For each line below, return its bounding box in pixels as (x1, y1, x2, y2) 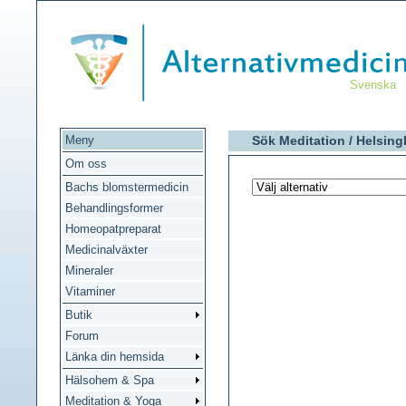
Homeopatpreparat (65, 222, 161, 236)
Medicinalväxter (65, 243, 148, 256)
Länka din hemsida (65, 350, 164, 363)
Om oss (65, 157, 107, 170)
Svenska (350, 78, 396, 92)
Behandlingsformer (65, 201, 163, 215)
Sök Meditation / (252, 133, 356, 148)
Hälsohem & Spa (65, 373, 154, 387)
